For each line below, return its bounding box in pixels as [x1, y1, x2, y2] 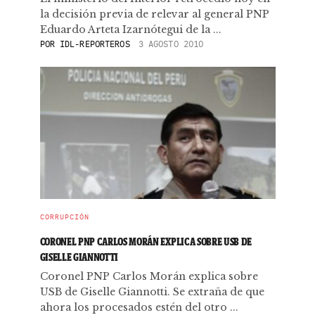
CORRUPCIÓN [39, 212, 89, 221]
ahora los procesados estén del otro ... [39, 301, 238, 314]
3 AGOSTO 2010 [138, 39, 204, 49]
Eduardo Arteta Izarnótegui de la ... [39, 23, 221, 36]
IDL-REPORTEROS [60, 39, 130, 49]
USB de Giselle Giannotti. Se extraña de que [39, 285, 264, 298]
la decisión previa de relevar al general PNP [39, 8, 269, 20]
